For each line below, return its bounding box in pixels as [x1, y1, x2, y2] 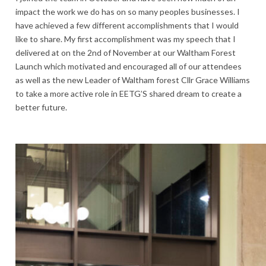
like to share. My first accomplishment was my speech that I [15, 33, 236, 44]
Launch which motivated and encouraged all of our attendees [15, 61, 242, 71]
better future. [15, 102, 69, 112]
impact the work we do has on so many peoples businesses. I [15, 6, 240, 17]
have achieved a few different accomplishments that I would [15, 20, 239, 30]
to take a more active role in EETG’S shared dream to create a [15, 88, 242, 99]
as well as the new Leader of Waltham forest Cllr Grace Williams [15, 74, 250, 85]
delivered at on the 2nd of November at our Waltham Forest [15, 47, 236, 58]
